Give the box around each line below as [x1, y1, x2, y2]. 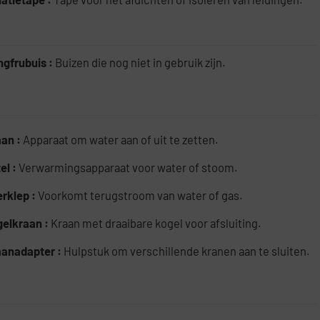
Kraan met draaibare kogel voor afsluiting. [51, 216, 262, 231]
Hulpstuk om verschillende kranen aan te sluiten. [64, 244, 311, 259]
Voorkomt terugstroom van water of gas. [38, 188, 244, 203]
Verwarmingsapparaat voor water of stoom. [19, 160, 239, 175]
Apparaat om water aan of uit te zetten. [23, 132, 219, 147]
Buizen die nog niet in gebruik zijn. [55, 55, 226, 70]
